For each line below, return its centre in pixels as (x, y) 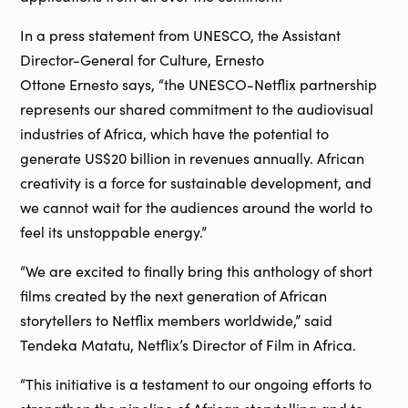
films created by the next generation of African (174, 296)
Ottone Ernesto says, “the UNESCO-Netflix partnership (199, 85)
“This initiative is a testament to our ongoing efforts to (196, 384)
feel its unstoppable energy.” (114, 232)
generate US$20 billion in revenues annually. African (193, 158)
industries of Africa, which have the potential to (175, 134)
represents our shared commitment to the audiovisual (197, 109)
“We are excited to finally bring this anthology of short (197, 271)
